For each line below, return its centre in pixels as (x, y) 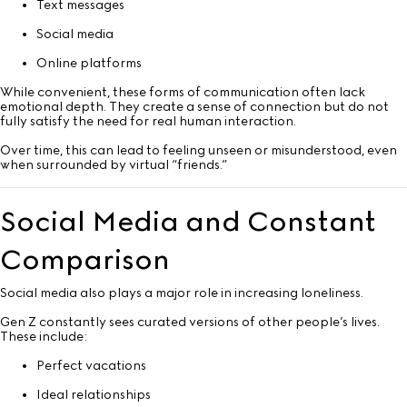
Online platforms (89, 64)
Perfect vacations (91, 366)
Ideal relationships (94, 395)
